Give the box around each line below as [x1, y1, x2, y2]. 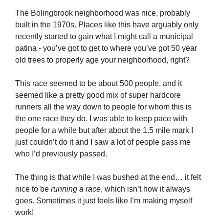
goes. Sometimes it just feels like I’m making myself [15, 197, 192, 205]
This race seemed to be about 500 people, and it [15, 79, 182, 88]
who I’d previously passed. [15, 150, 107, 158]
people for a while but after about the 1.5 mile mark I [15, 126, 193, 135]
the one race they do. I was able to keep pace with [15, 114, 187, 123]
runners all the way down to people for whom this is [15, 103, 192, 111]
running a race [51, 185, 101, 194]
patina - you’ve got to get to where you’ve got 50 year [15, 44, 197, 53]
